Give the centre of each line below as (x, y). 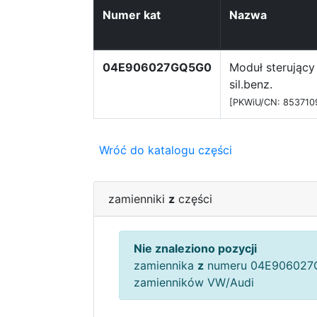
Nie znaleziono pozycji (195, 248)
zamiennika (166, 265)
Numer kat (132, 15)
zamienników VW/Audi (194, 282)
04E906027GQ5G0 (157, 67)
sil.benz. (251, 84)
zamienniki (138, 199)
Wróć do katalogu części (166, 150)
